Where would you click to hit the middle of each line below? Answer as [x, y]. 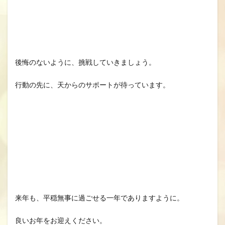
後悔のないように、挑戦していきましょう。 [85, 62]
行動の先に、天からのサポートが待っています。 [92, 85]
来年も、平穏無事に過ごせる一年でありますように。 [99, 198]
